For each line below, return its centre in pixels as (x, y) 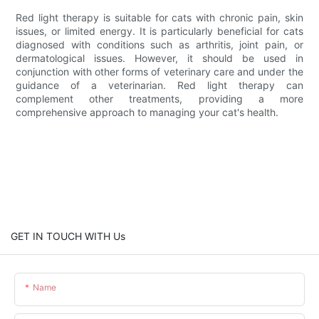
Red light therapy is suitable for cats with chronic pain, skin (159, 17)
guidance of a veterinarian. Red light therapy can (159, 85)
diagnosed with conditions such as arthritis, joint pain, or (159, 44)
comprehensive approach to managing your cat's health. (147, 112)
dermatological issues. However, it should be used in (159, 58)
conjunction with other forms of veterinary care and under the (159, 71)
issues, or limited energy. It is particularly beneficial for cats (159, 31)
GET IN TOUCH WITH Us (68, 236)
